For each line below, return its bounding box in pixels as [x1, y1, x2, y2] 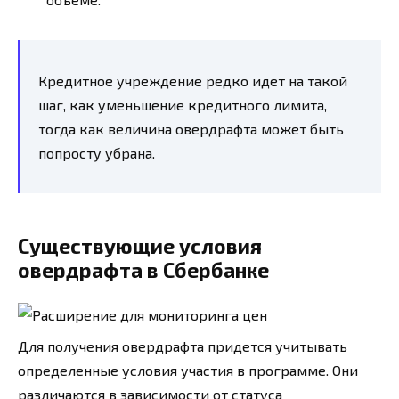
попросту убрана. [38, 144, 155, 162]
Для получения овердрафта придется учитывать [18, 338, 347, 355]
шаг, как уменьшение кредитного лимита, [38, 96, 327, 114]
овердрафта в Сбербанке [18, 257, 269, 283]
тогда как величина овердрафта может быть [38, 120, 344, 138]
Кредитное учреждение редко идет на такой [38, 72, 347, 90]
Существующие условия [18, 233, 262, 259]
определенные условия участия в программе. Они [18, 362, 358, 379]
